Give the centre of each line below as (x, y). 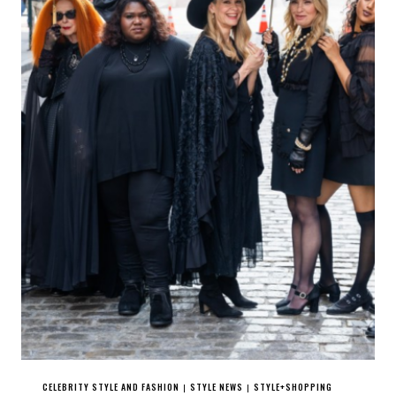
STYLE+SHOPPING (293, 387)
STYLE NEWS (217, 387)
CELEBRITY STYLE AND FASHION (111, 387)
